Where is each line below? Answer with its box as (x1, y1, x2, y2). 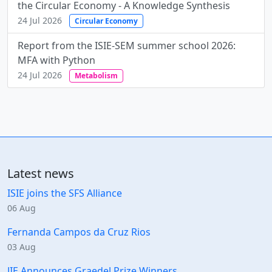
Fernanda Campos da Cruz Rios (7, 225, 151, 239)
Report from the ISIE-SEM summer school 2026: (18, 38, 236, 52)
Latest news (7, 165, 74, 182)
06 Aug (7, 202, 36, 214)
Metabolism (74, 70, 118, 81)
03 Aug (7, 241, 36, 253)
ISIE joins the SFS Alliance (7, 186, 122, 200)
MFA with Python (18, 53, 95, 67)
